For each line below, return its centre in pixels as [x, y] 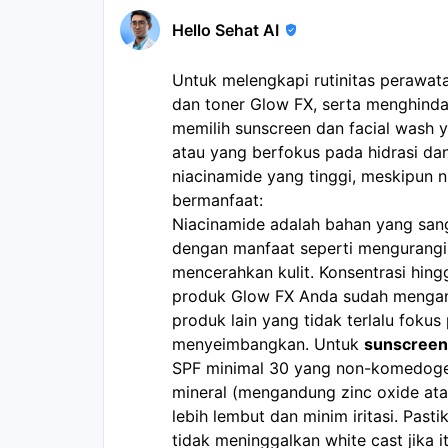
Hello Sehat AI [225, 29]
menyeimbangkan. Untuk [268, 343]
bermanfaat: [217, 199]
